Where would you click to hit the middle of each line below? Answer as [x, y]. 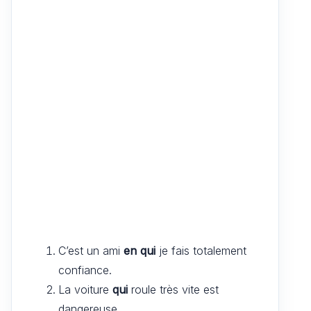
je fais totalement [201, 250]
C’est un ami [91, 250]
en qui [140, 250]
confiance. [85, 270]
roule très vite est [173, 289]
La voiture [85, 289]
